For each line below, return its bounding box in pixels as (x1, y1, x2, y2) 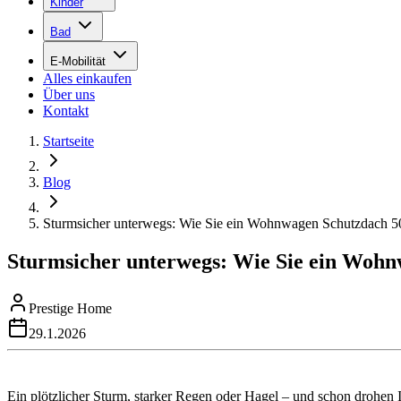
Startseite (43, 133, 94, 149)
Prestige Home (29, 300, 112, 316)
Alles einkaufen (43, 71, 132, 86)
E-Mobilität (50, 55, 106, 68)
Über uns (43, 87, 95, 102)
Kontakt (43, 103, 89, 118)
